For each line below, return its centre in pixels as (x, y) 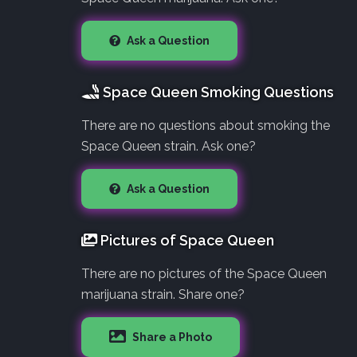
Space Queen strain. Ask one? (169, 146)
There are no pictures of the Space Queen (204, 273)
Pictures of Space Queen (186, 240)
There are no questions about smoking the (206, 125)
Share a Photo (171, 337)
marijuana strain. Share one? (163, 294)
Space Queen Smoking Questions (217, 92)
